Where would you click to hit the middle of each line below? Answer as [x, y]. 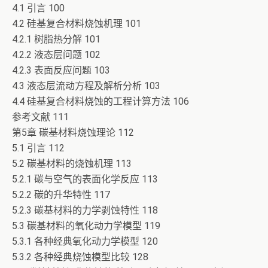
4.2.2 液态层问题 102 [56, 55]
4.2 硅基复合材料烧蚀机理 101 [77, 24]
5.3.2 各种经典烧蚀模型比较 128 [80, 257]
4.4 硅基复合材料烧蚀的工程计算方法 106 [100, 101]
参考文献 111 [40, 117]
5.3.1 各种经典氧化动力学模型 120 [85, 241]
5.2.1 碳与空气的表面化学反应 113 [85, 179]
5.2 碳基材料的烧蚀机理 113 [72, 164]
